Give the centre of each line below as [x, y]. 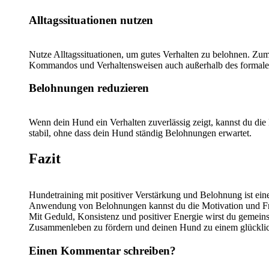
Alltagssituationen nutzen [91, 20]
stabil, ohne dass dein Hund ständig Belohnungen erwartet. [140, 133]
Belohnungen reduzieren [89, 88]
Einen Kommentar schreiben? [102, 250]
